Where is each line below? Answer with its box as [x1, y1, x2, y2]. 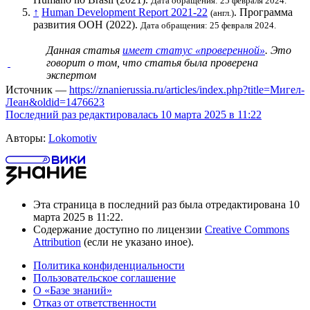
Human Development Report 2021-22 [42, 6, 208, 19]
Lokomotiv [48, 132, 97, 145]
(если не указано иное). [81, 236, 194, 248]
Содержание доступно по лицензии [33, 224, 205, 236]
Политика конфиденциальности [33, 259, 185, 272]
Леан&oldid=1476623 [6, 96, 104, 109]
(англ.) [210, 8, 234, 19]
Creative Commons [205, 224, 289, 236]
